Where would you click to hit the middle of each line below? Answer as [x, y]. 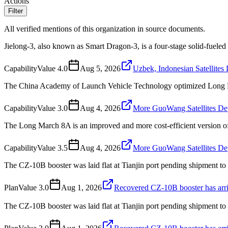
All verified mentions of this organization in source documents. [105, 28]
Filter [16, 11]
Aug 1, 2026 [81, 187]
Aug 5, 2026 [100, 68]
